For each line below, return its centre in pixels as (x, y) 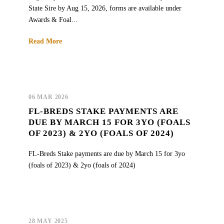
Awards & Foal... (53, 19)
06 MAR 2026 (48, 97)
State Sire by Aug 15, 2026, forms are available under (105, 8)
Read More (45, 41)
